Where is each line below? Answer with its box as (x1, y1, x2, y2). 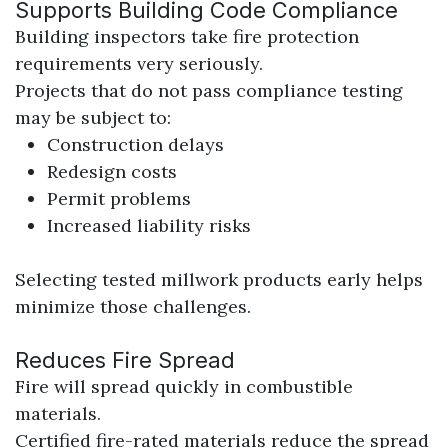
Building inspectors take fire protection (15, 24, 359, 48)
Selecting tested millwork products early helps (15, 267, 423, 291)
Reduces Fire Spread (15, 346, 235, 373)
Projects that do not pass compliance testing (15, 78, 403, 102)
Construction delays (47, 132, 224, 156)
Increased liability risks (47, 213, 251, 237)
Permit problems (47, 186, 191, 210)
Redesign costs (47, 159, 177, 183)
